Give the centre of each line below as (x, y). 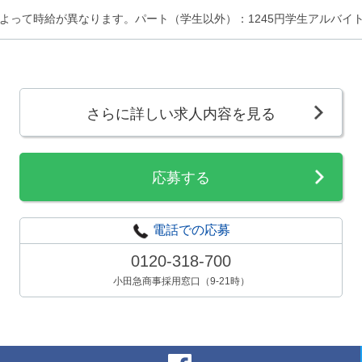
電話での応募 (191, 229)
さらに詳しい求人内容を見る (181, 114)
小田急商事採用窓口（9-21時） (181, 281)
